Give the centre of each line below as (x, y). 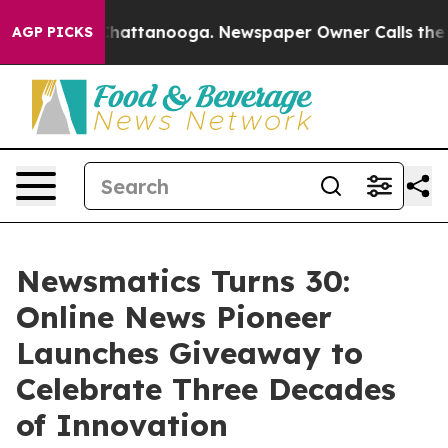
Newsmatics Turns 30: (183, 281)
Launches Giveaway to (189, 353)
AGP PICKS (52, 32)
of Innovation (122, 425)
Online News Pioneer (174, 317)
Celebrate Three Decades (206, 389)
